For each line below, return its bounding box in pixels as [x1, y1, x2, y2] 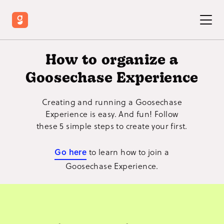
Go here [54, 146, 87, 157]
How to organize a [45, 54, 178, 68]
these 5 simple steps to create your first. [36, 120, 187, 131]
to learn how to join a [88, 146, 169, 157]
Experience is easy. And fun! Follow [45, 108, 178, 119]
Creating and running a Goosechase [41, 96, 182, 107]
